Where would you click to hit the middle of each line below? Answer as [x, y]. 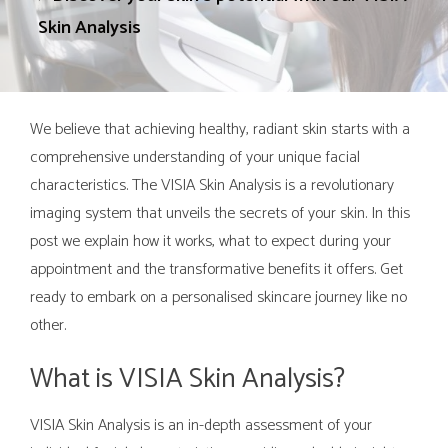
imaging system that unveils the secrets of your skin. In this [220, 213]
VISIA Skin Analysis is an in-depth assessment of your [201, 425]
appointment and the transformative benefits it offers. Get [216, 269]
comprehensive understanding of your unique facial [195, 157]
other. [48, 325]
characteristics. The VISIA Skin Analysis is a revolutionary [212, 185]
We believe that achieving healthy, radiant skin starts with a [220, 129]
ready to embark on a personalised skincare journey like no [218, 297]
